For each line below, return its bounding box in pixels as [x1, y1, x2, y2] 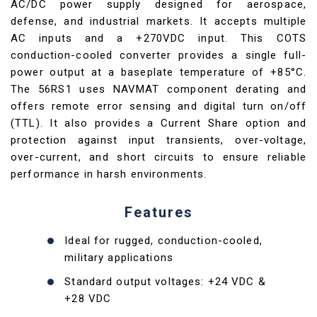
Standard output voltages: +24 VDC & [64, 275, 266, 288]
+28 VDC [64, 292, 112, 305]
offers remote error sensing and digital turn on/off [11, 100, 306, 113]
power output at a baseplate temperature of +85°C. [11, 66, 306, 79]
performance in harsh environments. [11, 168, 207, 180]
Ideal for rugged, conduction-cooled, [64, 234, 263, 247]
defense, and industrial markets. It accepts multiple [11, 15, 306, 28]
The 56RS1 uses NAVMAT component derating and [11, 83, 306, 96]
